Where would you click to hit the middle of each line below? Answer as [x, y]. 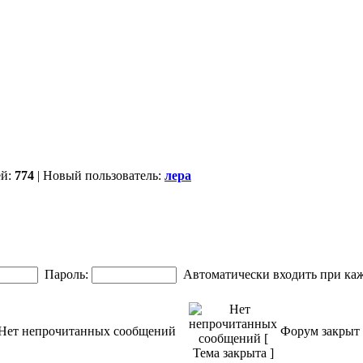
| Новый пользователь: [99, 175]
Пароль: [66, 274]
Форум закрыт [320, 331]
